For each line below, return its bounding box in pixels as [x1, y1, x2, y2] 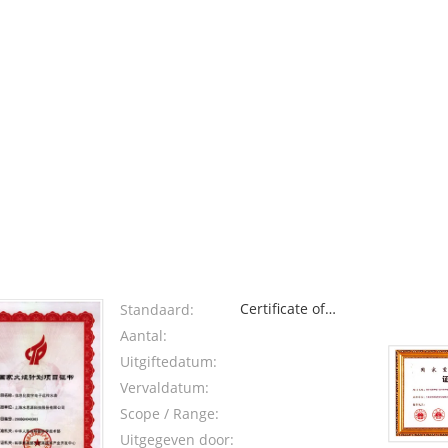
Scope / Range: [119, 404, 219, 423]
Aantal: [119, 326, 167, 345]
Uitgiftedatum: [119, 352, 217, 371]
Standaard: [119, 300, 194, 319]
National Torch [239, 323, 339, 342]
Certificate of [239, 299, 325, 318]
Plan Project [239, 347, 319, 366]
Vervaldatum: [119, 378, 209, 397]
